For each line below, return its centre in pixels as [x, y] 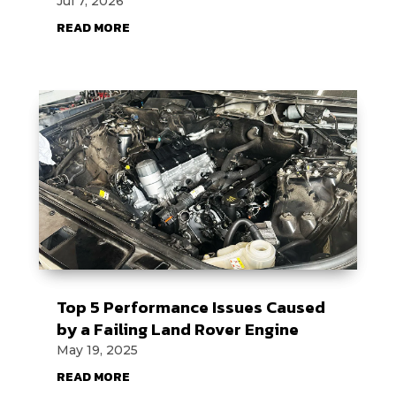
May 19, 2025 [97, 350]
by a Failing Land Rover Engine [177, 329]
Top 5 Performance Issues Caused [190, 307]
